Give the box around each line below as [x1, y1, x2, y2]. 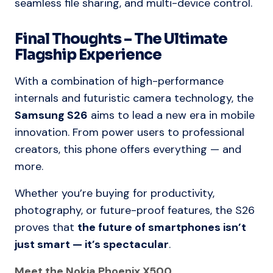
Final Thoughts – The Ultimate [15, 30, 228, 49]
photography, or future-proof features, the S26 [15, 203, 255, 218]
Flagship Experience [15, 46, 161, 65]
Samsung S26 [15, 108, 88, 123]
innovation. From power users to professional [15, 125, 244, 140]
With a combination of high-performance [15, 74, 224, 89]
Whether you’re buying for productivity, [15, 186, 214, 201]
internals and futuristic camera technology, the [15, 91, 253, 106]
